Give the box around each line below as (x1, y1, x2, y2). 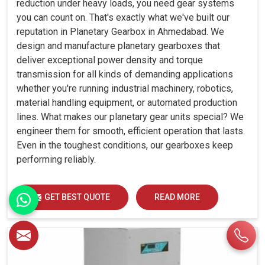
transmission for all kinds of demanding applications (17, 68, 233, 80)
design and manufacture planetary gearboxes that (17, 40, 220, 51)
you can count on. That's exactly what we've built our (17, 11, 230, 23)
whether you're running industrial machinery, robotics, (17, 82, 233, 94)
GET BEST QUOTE (44, 192, 110, 202)
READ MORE (154, 192, 200, 202)
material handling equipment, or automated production (17, 96, 237, 108)
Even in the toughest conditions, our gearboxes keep (17, 139, 233, 151)
